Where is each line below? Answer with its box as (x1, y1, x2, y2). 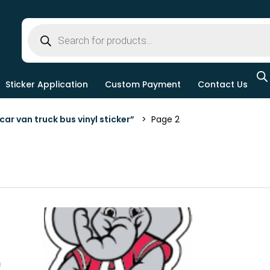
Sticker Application (5, 78, 88, 90)
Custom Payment (105, 78, 181, 90)
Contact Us (198, 78, 248, 90)
